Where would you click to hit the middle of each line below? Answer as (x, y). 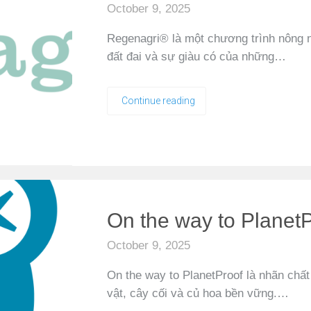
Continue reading (158, 101)
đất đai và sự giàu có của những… (196, 57)
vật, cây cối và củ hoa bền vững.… (198, 293)
